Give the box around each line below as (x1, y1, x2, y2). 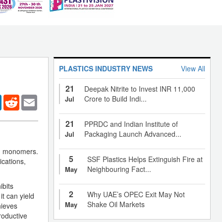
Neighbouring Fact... (87, 164, 151, 174)
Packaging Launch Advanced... (84, 128, 181, 139)
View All (181, 63, 205, 73)
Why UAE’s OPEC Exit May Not (87, 189, 185, 199)
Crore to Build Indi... (84, 93, 147, 104)
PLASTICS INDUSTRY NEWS (59, 63, 153, 73)
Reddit (19, 93, 40, 104)
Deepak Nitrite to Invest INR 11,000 (84, 83, 195, 94)
